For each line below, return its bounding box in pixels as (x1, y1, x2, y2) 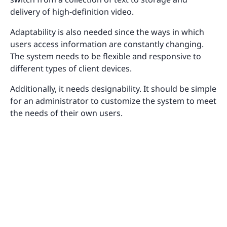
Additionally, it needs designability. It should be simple (10, 83, 216, 94)
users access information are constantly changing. (10, 38, 204, 50)
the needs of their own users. (10, 107, 123, 119)
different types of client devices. (10, 62, 132, 74)
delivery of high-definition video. (10, 6, 134, 17)
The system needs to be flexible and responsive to (10, 50, 201, 62)
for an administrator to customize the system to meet (10, 95, 216, 106)
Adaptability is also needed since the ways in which (10, 26, 204, 37)
